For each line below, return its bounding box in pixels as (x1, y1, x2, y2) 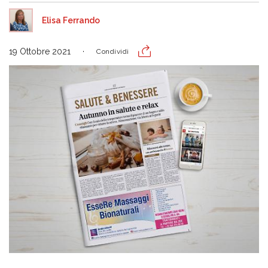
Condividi (96, 47, 129, 56)
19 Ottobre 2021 (9, 47, 71, 56)
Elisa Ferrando (42, 16, 100, 25)
